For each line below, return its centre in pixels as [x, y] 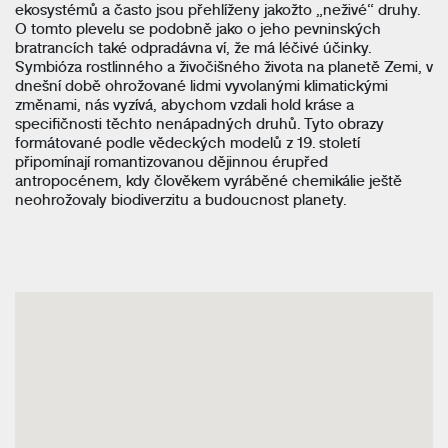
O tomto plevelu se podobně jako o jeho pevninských [198, 27]
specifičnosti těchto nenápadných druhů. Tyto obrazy [199, 122]
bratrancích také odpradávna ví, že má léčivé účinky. [193, 46]
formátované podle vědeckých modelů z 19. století [187, 141]
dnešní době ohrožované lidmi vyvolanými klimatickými [201, 84]
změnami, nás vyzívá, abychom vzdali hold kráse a [184, 103]
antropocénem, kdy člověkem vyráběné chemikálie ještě [208, 179]
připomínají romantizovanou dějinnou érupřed [171, 160]
